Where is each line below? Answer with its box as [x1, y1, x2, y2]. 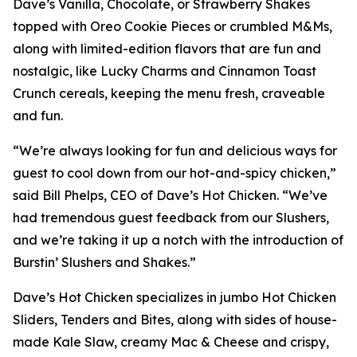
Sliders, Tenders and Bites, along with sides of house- [13, 312, 337, 328]
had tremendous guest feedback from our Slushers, [13, 210, 329, 226]
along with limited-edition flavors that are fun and [13, 41, 321, 57]
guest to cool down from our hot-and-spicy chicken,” [13, 165, 336, 181]
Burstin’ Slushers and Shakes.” [13, 254, 196, 270]
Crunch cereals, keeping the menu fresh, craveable [13, 85, 325, 101]
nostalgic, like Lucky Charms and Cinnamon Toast [13, 63, 316, 79]
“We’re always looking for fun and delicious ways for [13, 143, 337, 159]
